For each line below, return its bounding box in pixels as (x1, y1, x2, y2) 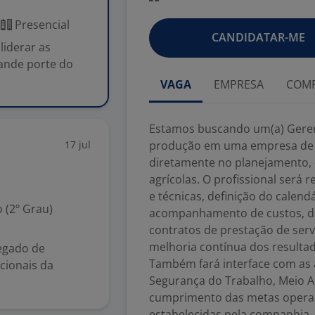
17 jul (65, 138, 91, 151)
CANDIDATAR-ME (211, 30, 305, 45)
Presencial (12, 17, 70, 32)
